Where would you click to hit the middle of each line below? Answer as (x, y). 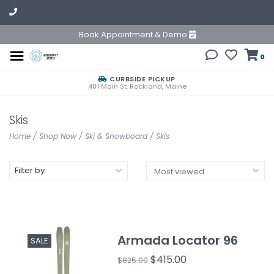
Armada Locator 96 (177, 240)
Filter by (30, 170)
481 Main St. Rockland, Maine (137, 86)
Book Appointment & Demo (134, 35)
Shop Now (58, 136)
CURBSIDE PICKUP (141, 79)
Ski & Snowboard (116, 136)
